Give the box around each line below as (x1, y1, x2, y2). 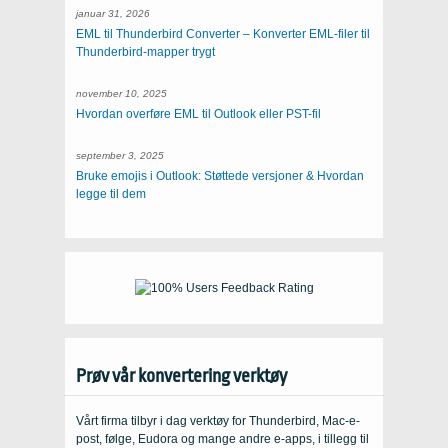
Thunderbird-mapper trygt (76, 45, 215, 60)
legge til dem (76, 187, 146, 202)
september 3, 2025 (76, 150, 164, 162)
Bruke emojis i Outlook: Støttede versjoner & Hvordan (76, 169, 364, 184)
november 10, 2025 (76, 88, 167, 100)
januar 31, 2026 (76, 8, 150, 20)
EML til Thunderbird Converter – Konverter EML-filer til (76, 27, 370, 42)
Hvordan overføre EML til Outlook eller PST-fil (76, 107, 321, 122)
